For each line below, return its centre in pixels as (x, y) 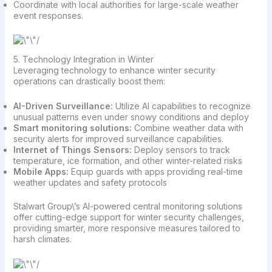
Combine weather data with (189, 127)
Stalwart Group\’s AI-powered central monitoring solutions (127, 206)
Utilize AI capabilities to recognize (182, 106)
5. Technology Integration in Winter (83, 59)
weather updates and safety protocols (90, 182)
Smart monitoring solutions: (73, 127)
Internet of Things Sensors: (72, 149)
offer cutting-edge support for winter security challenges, (128, 217)
